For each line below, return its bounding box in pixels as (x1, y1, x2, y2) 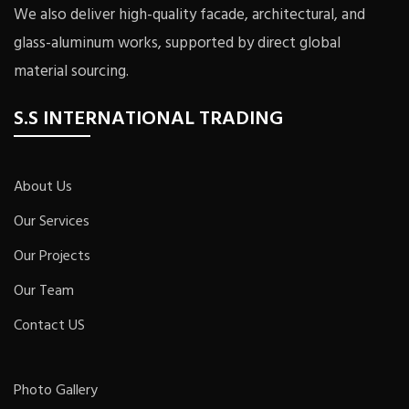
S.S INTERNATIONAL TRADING (14, 103, 283, 136)
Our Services (14, 210, 89, 235)
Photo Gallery (14, 379, 98, 404)
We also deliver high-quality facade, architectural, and (14, 3, 365, 28)
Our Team (14, 279, 74, 304)
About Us (14, 175, 72, 200)
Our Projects (14, 245, 90, 269)
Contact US (14, 314, 85, 339)
